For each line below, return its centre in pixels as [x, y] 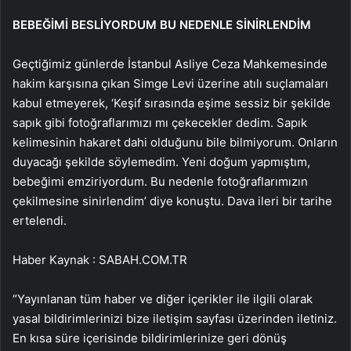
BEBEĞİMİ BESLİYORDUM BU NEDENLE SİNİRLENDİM [162, 24]
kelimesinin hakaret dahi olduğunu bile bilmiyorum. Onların [175, 142]
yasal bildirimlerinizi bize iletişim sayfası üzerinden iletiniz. [175, 318]
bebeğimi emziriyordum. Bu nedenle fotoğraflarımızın [160, 181]
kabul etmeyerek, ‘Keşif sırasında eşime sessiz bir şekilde [172, 103]
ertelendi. [40, 220]
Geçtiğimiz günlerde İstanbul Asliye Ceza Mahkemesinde [170, 63]
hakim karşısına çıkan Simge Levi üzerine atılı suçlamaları [170, 83]
